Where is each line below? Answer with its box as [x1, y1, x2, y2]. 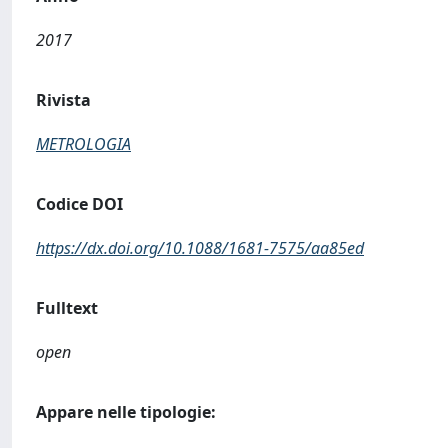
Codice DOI [36, 193, 123, 215]
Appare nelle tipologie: [36, 401, 216, 423]
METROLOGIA [36, 133, 131, 155]
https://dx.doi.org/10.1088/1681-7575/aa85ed [36, 237, 364, 259]
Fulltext [36, 297, 98, 319]
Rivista [36, 89, 91, 111]
